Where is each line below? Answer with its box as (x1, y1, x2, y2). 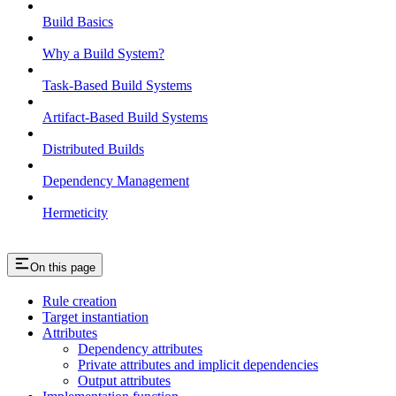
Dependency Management (42, 172, 189, 188)
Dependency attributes (78, 341, 202, 357)
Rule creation (42, 293, 117, 309)
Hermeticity (42, 204, 108, 220)
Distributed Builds (42, 141, 144, 156)
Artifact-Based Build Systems (42, 109, 208, 125)
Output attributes (78, 373, 171, 389)
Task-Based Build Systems (42, 77, 192, 93)
